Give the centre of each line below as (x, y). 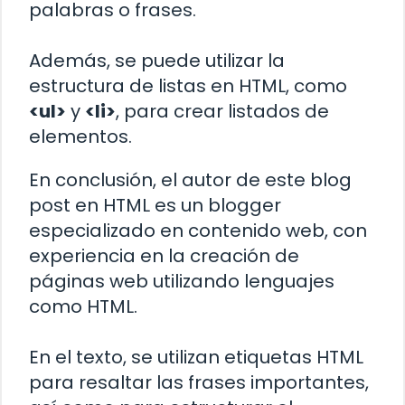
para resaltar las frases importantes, (199, 382)
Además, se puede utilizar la (157, 60)
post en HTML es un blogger (155, 205)
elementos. (80, 136)
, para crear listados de (222, 111)
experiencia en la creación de (164, 255)
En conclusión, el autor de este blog (190, 179)
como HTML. (83, 306)
